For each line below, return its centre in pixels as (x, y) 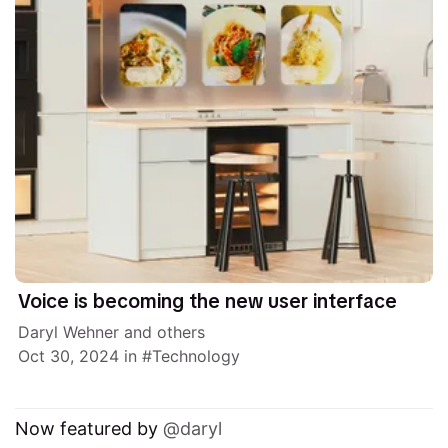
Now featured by (89, 429)
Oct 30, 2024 (69, 356)
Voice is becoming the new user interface (208, 301)
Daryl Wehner (69, 332)
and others (162, 332)
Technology (196, 356)
